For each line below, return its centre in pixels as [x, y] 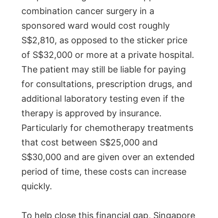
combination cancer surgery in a [88, 11]
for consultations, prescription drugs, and [107, 84]
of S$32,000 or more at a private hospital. [108, 55]
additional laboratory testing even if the [103, 99]
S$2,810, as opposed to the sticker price [104, 40]
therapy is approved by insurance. [91, 113]
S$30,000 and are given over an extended [108, 157]
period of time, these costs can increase [104, 172]
